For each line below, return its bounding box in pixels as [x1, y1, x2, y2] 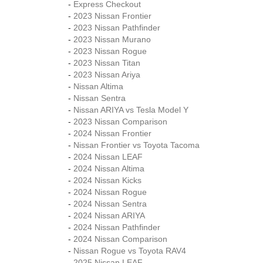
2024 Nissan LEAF [73, 152, 143, 161]
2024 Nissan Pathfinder [73, 222, 160, 232]
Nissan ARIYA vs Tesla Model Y [73, 105, 188, 114]
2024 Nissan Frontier [73, 129, 151, 138]
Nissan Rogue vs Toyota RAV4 [73, 246, 186, 255]
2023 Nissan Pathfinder [73, 23, 160, 32]
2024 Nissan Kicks [73, 176, 141, 185]
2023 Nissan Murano [73, 35, 151, 44]
